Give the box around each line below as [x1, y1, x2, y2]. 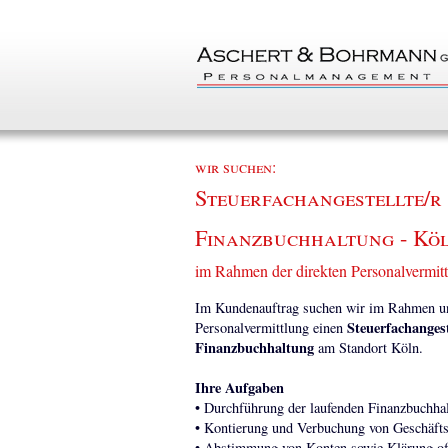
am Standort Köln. [313, 338, 423, 357]
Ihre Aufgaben [194, 377, 284, 398]
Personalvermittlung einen [194, 318, 347, 337]
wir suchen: [194, 156, 276, 177]
